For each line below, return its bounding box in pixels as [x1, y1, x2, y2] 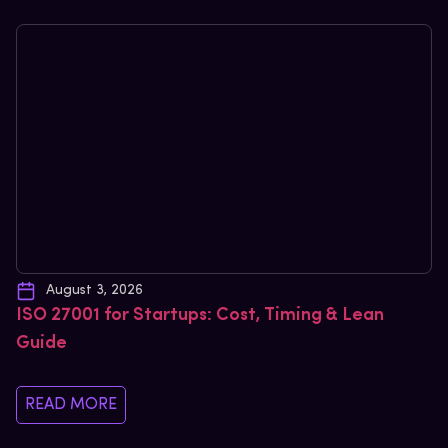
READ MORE [25, 396, 117, 413]
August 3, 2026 [46, 282, 143, 298]
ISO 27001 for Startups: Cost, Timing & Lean [16, 305, 384, 325]
